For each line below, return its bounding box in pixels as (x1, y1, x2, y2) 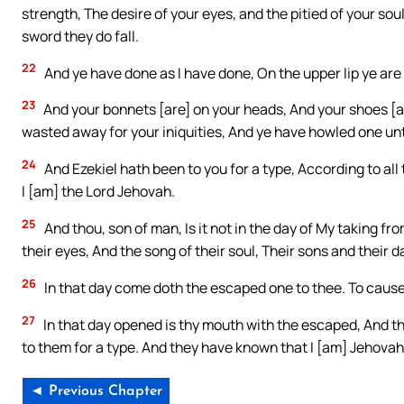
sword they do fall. (22, 25, 139, 46)
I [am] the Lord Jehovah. (22, 181, 175, 202)
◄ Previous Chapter (30, 383, 162, 399)
